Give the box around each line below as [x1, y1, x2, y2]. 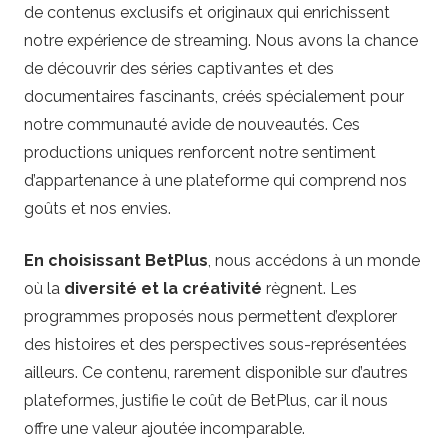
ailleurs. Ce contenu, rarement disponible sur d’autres [24, 363, 408, 383]
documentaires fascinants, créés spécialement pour [24, 87, 404, 107]
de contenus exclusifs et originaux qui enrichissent [24, 3, 390, 23]
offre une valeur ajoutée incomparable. [24, 419, 305, 439]
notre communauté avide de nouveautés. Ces [24, 115, 360, 135]
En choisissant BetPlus [24, 251, 208, 271]
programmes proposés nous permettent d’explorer [24, 307, 397, 327]
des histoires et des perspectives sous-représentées [24, 335, 407, 355]
